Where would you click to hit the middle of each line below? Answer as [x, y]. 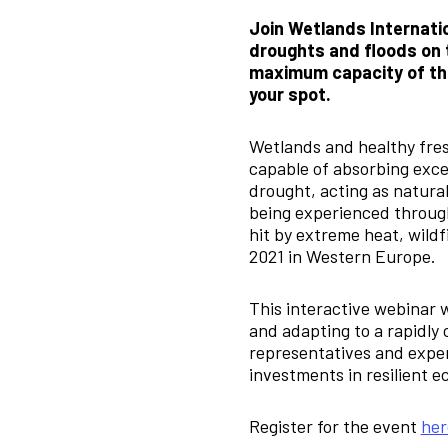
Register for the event [334, 425]
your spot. [289, 93]
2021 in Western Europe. [342, 255]
